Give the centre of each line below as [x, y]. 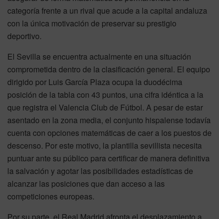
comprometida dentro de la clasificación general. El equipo [109, 69]
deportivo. [24, 36]
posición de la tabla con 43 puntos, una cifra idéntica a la [105, 94]
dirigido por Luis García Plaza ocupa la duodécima [95, 82]
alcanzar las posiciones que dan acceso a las [86, 183]
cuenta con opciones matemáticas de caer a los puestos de [109, 132]
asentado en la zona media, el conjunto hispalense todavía [109, 120]
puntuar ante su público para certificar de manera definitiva [109, 158]
